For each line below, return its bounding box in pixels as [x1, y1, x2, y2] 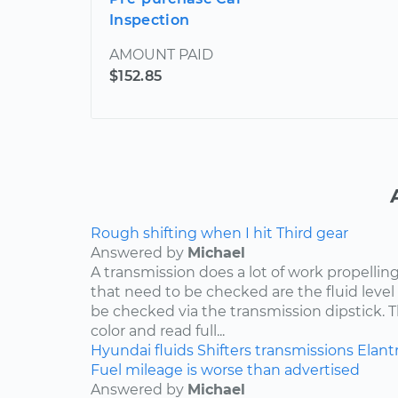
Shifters [197, 341, 251, 359]
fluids [155, 341, 194, 359]
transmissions [255, 341, 354, 359]
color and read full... [91, 322, 225, 339]
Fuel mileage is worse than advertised [91, 361, 360, 378]
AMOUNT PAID [109, 45, 213, 63]
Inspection [109, 11, 190, 28]
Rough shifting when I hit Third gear [91, 224, 348, 242]
